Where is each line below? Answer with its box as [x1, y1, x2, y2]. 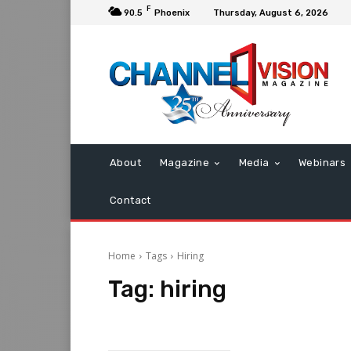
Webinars [299, 157, 346, 169]
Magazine [160, 157, 210, 169]
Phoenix [154, 7, 190, 18]
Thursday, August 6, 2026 [213, 7, 328, 18]
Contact [110, 194, 151, 207]
